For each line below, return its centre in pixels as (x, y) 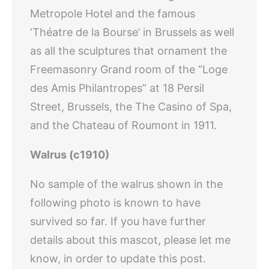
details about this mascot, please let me (130, 240)
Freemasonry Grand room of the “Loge (129, 69)
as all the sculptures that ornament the (128, 51)
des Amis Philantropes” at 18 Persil (117, 88)
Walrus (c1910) (70, 155)
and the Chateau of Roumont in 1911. (123, 125)
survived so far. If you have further (118, 221)
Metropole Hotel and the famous (113, 14)
